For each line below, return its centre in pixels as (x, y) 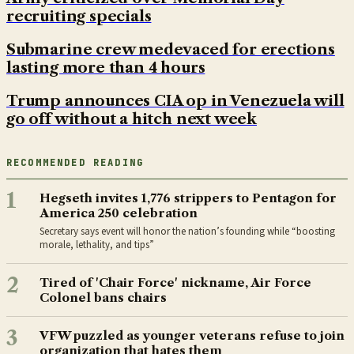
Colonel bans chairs (103, 297)
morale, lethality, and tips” (97, 245)
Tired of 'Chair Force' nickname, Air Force (175, 282)
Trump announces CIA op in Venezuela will (175, 100)
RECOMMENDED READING (75, 162)
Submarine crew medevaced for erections (171, 49)
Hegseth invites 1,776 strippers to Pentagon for (188, 198)
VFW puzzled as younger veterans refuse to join (192, 335)
